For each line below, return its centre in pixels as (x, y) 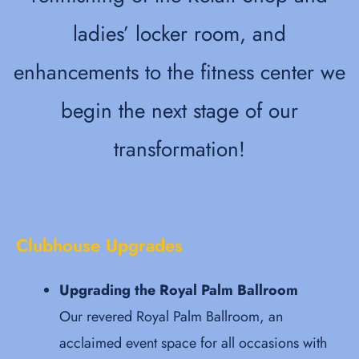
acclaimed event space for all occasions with (193, 343)
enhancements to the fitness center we (179, 73)
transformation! (179, 149)
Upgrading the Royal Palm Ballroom (179, 290)
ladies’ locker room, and (179, 34)
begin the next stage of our (179, 111)
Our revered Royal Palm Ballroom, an (171, 316)
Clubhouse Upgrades (99, 245)
